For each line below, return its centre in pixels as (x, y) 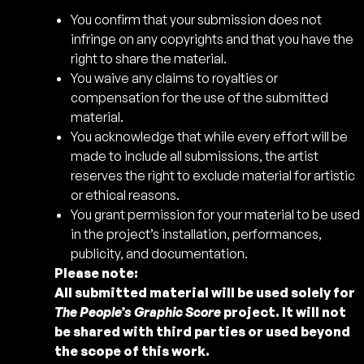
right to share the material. (149, 58)
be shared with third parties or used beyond (203, 331)
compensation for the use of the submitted (200, 97)
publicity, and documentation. (160, 253)
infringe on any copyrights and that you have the (212, 39)
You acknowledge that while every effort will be (210, 136)
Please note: (97, 273)
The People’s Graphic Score (138, 312)
